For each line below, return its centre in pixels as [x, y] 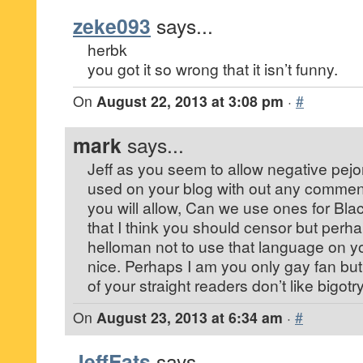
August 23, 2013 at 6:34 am [190, 317]
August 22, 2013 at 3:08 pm [190, 101]
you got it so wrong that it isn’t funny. [213, 68]
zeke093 [112, 26]
